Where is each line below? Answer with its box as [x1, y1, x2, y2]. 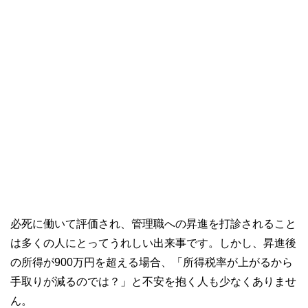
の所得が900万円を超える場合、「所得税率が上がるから [10, 256, 293, 267]
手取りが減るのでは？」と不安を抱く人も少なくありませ [10, 275, 296, 287]
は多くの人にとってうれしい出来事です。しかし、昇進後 [10, 236, 296, 248]
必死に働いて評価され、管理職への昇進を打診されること [10, 217, 296, 229]
